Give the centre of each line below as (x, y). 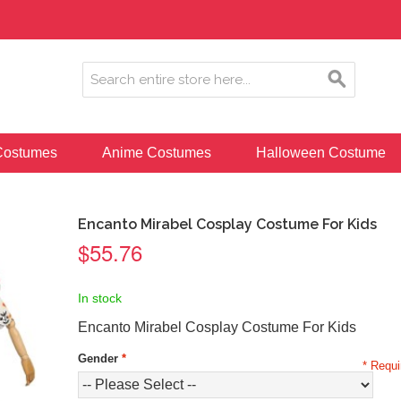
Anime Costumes (157, 153)
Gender (98, 358)
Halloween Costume (321, 153)
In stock (99, 298)
